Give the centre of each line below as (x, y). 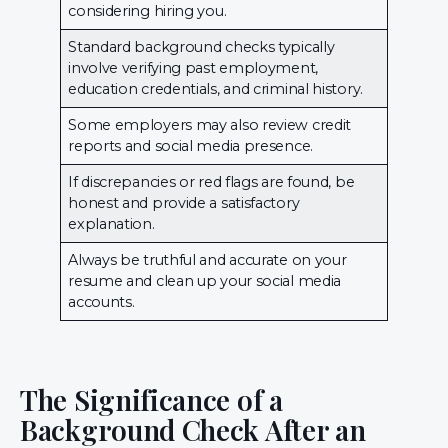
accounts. (101, 301)
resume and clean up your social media (205, 280)
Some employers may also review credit (210, 124)
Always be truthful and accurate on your (207, 259)
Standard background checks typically (201, 46)
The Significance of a (151, 399)
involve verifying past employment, (193, 67)
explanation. (111, 223)
